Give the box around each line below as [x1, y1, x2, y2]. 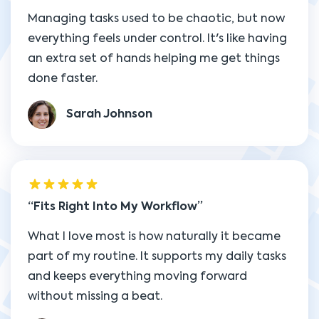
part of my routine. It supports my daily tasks [28, 251, 286, 263]
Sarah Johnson [66, 109, 152, 121]
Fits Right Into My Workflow [33, 202, 197, 213]
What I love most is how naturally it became [28, 231, 281, 243]
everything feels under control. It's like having [28, 33, 287, 45]
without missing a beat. [28, 291, 162, 303]
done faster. [28, 73, 98, 85]
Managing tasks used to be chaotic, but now [28, 14, 285, 25]
